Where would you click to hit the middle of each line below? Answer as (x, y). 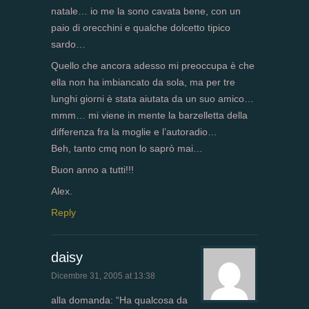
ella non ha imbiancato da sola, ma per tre (143, 82)
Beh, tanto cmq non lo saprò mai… (127, 149)
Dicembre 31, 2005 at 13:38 (103, 276)
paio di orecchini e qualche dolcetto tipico (141, 28)
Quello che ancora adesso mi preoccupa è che (153, 66)
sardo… (68, 44)
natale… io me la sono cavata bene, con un (146, 11)
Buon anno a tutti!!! (92, 170)
